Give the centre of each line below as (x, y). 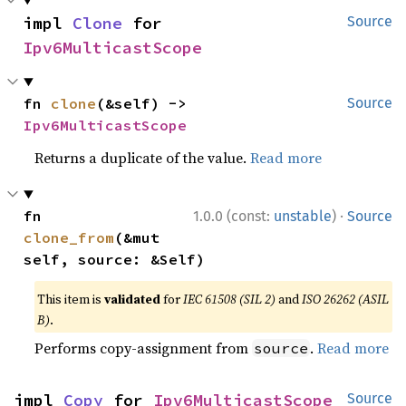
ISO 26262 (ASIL (346, 299)
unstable (303, 216)
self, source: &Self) (115, 259)
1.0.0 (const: (233, 216)
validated (133, 299)
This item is (71, 299)
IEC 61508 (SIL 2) (230, 299)
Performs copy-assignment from (144, 348)
